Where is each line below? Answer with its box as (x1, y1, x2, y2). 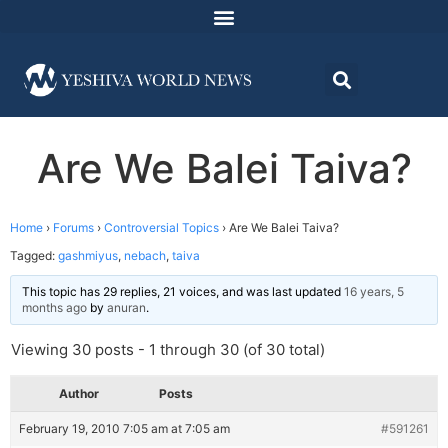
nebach (124, 248, 166, 264)
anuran (107, 300, 146, 316)
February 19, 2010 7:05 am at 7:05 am (19, 421, 230, 437)
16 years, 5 (344, 284, 404, 300)
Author (59, 386, 99, 402)
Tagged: (10, 248, 58, 264)
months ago (22, 300, 87, 316)
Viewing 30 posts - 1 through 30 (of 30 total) (11, 340, 325, 360)
